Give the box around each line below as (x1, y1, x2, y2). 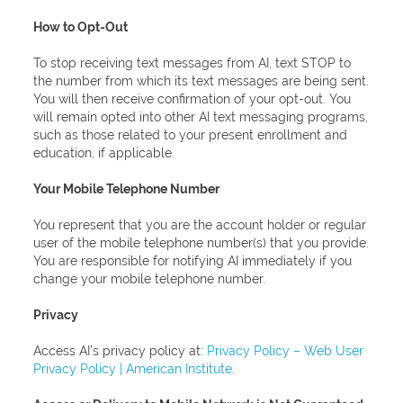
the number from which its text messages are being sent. (33, 74, 370, 88)
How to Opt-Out (33, 20, 129, 34)
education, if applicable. (33, 146, 175, 160)
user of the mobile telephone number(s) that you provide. (33, 236, 370, 250)
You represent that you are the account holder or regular (33, 218, 367, 232)
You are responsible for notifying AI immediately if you (33, 254, 353, 268)
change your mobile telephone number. (33, 272, 266, 286)
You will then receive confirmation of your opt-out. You (33, 92, 352, 106)
